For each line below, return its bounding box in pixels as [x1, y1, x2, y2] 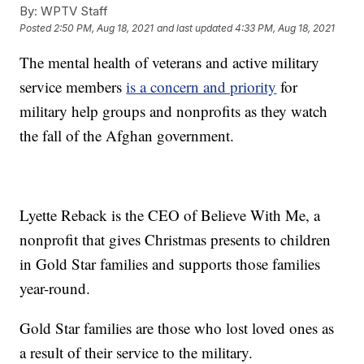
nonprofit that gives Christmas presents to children [19, 228, 331, 249]
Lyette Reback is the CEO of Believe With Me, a [19, 204, 321, 225]
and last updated [157, 22, 233, 35]
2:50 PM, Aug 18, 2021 [54, 22, 154, 35]
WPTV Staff [37, 2, 109, 19]
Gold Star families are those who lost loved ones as [19, 317, 335, 338]
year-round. [19, 277, 91, 298]
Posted [19, 22, 54, 35]
